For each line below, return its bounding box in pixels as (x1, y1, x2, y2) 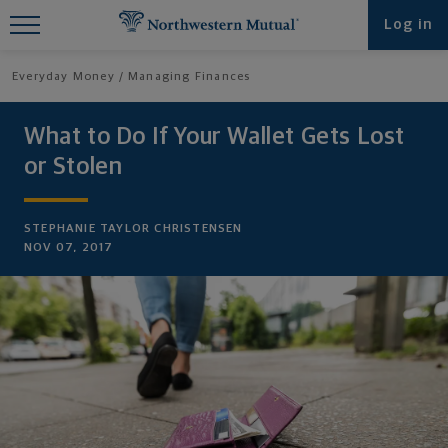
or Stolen (24, 155, 123, 179)
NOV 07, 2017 (24, 242, 114, 254)
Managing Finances (128, 71, 251, 83)
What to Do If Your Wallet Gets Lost (24, 125, 406, 149)
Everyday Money (12, 71, 115, 83)
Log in (383, 17, 433, 32)
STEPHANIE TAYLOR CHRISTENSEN (24, 223, 243, 235)
